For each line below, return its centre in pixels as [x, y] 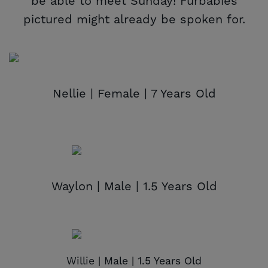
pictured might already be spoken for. [134, 20]
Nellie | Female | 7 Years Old [134, 94]
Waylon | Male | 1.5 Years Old [134, 187]
